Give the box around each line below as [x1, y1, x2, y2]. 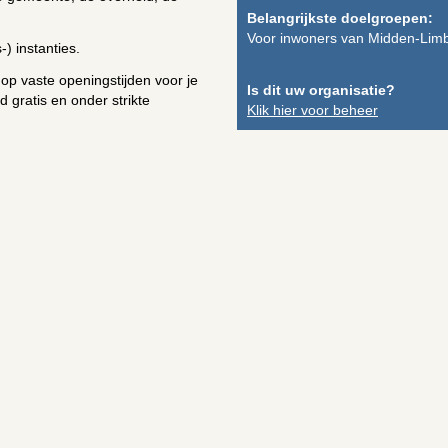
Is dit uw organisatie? [247, 82, 395, 98]
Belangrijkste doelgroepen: [247, 10, 433, 26]
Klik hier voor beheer [247, 102, 378, 118]
